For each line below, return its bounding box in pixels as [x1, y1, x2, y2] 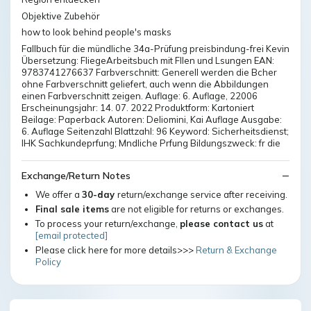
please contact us [180, 218, 263, 229]
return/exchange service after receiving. [117, 189, 287, 200]
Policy [35, 256, 61, 267]
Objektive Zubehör [22, 10, 100, 22]
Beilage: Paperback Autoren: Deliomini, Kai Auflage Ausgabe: [22, 113, 282, 125]
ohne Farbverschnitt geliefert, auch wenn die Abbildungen [22, 78, 269, 90]
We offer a [35, 189, 82, 200]
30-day [82, 189, 117, 200]
